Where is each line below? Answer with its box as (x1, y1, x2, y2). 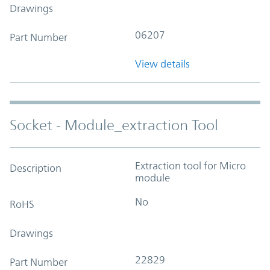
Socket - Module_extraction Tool (10, 116, 218, 134)
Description (10, 162, 61, 174)
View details (135, 57, 190, 70)
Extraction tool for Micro (135, 159, 246, 172)
